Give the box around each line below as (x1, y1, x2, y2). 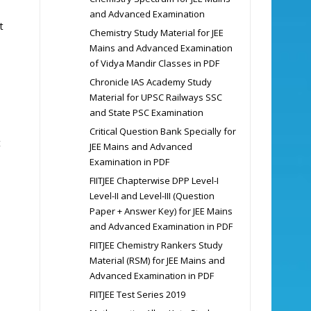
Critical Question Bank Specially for (89, 124, 236, 137)
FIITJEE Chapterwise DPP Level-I (89, 174, 219, 187)
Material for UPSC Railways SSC (89, 90, 222, 103)
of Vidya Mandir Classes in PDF (89, 56, 219, 69)
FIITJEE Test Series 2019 (89, 287, 185, 301)
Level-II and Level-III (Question (89, 189, 215, 202)
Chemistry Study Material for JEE (89, 26, 224, 39)
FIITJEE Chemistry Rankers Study (89, 238, 223, 251)
